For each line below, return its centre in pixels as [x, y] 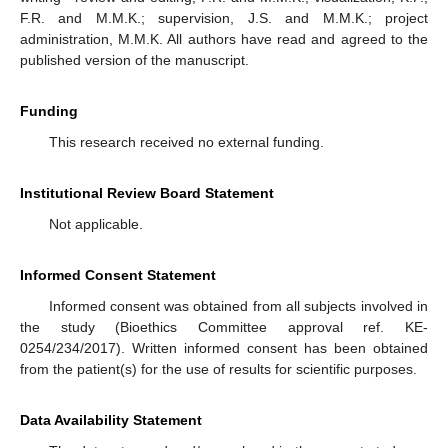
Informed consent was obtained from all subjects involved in [238, 306]
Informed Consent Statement [118, 275]
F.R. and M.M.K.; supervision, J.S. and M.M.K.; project [224, 18]
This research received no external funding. [186, 142]
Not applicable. [95, 224]
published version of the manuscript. [134, 60]
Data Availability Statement [111, 420]
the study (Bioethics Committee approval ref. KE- [224, 327]
